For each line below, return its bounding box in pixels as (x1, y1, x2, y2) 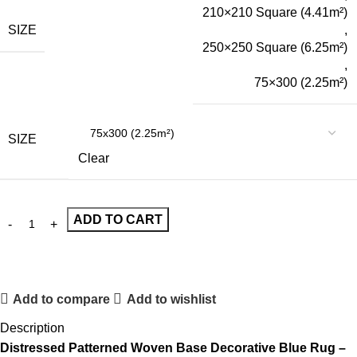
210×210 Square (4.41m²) (202, 6, 347, 20)
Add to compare (13, 292, 111, 306)
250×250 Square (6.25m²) (202, 41, 347, 55)
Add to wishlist (126, 292, 216, 306)
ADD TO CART (73, 213, 163, 227)
